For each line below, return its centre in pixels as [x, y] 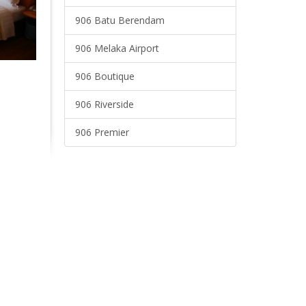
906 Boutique [105, 76]
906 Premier [102, 132]
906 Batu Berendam [120, 20]
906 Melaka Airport [117, 48]
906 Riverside [104, 104]
